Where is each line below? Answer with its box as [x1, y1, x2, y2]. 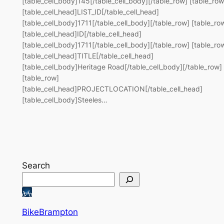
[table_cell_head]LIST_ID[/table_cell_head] [21, 7, 159, 16]
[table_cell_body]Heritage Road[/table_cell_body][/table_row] [21, 62, 222, 71]
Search [21, 160, 50, 170]
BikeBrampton [21, 206, 78, 217]
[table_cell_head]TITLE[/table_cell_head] [21, 51, 153, 60]
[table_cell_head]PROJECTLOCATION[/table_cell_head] [21, 84, 202, 93]
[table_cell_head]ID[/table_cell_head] [21, 29, 141, 38]
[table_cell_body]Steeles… [21, 95, 107, 104]
